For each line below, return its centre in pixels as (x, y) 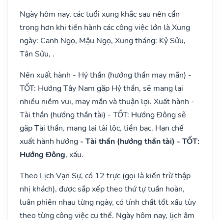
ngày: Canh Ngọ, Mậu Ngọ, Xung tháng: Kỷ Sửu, (103, 41)
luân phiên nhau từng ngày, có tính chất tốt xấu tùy (108, 202)
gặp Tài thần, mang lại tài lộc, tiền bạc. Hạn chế (102, 128)
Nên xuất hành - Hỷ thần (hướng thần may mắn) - (106, 75)
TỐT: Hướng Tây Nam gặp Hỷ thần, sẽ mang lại (101, 88)
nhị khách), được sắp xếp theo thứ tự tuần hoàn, (102, 189)
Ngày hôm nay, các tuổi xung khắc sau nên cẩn (100, 14)
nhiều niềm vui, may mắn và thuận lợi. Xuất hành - (107, 101)
